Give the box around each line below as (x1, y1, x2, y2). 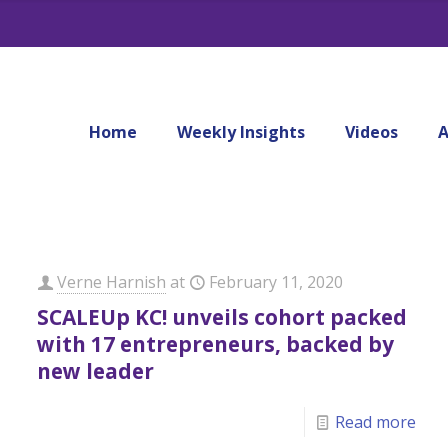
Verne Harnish (57, 271, 167, 293)
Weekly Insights (177, 121, 305, 143)
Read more (334, 411, 416, 433)
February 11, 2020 (209, 271, 344, 293)
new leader (37, 357, 155, 385)
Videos (345, 121, 398, 143)
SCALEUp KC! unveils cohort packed (37, 303, 408, 331)
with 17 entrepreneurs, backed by (37, 330, 395, 358)
